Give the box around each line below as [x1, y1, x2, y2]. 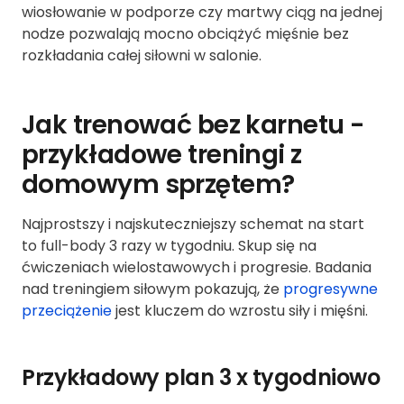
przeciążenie [22, 300, 112, 322]
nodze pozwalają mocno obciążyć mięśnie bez [22, 23, 349, 45]
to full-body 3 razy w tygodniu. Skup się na [22, 235, 317, 257]
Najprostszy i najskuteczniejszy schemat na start [22, 214, 364, 235]
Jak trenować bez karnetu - [22, 107, 364, 143]
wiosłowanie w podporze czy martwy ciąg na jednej [22, 2, 382, 23]
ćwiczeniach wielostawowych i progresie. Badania [22, 257, 372, 279]
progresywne [283, 279, 378, 300]
